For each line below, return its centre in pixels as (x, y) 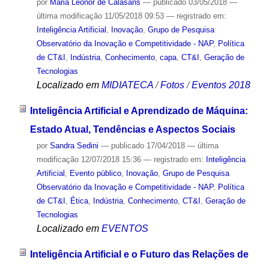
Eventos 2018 (221, 85)
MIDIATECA (127, 85)
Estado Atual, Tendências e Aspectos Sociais (132, 130)
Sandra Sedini (74, 146)
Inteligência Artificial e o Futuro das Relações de (139, 254)
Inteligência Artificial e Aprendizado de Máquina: (139, 111)
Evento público (95, 174)
